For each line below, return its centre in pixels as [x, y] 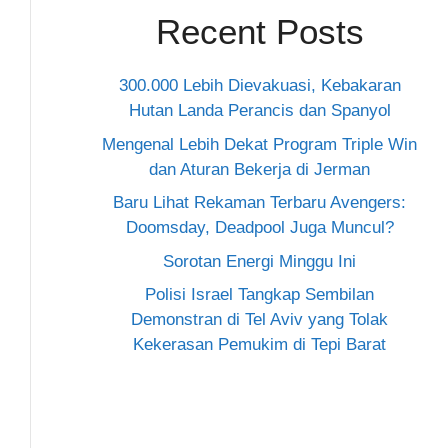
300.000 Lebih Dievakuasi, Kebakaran [259, 85]
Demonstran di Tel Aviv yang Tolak [259, 319]
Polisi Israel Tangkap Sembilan [259, 294]
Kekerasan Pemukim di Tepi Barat [259, 344]
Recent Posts [259, 31]
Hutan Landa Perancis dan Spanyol [259, 110]
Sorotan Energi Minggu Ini [259, 261]
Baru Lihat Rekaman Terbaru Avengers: [259, 202]
